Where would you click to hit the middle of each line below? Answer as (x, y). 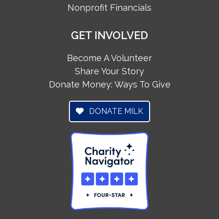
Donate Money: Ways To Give (109, 84)
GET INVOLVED (109, 35)
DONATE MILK (115, 111)
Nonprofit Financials (109, 7)
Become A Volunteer (109, 58)
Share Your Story (109, 71)
